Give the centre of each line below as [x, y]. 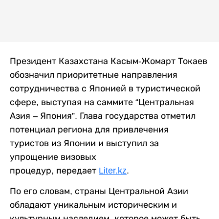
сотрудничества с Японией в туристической [105, 89]
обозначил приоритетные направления [94, 75]
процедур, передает [54, 171]
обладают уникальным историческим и [93, 205]
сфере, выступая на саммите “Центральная [102, 102]
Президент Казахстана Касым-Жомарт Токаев [109, 61]
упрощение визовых [53, 157]
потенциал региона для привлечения [89, 130]
